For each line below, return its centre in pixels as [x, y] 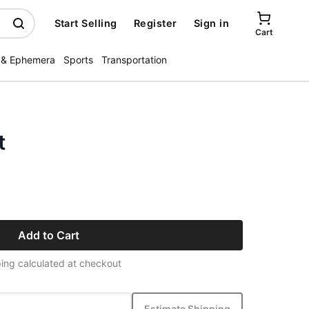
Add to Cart [48, 235]
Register [155, 23]
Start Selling [86, 23]
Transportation [134, 60]
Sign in [211, 23]
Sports [78, 60]
